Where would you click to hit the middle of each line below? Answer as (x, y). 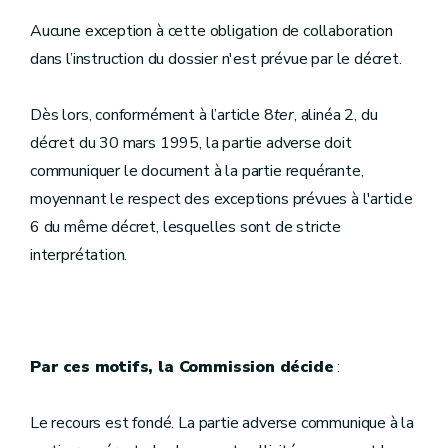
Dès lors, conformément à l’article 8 (152, 115)
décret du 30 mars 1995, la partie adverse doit (191, 143)
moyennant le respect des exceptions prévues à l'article (222, 199)
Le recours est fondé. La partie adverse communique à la (222, 423)
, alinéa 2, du (336, 115)
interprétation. (79, 255)
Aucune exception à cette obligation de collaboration (211, 31)
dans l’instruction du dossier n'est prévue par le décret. (216, 59)
